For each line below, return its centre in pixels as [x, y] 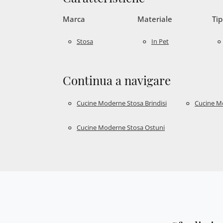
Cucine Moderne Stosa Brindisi [122, 103]
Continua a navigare [117, 80]
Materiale [155, 19]
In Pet [160, 41]
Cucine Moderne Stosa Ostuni [121, 127]
